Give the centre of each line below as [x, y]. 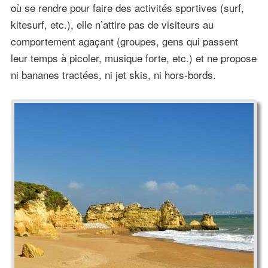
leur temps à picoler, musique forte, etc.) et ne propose [133, 58]
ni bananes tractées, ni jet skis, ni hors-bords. [113, 75]
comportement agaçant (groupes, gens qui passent [124, 41]
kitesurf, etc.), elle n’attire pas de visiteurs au [112, 25]
